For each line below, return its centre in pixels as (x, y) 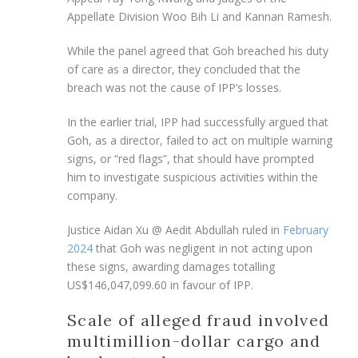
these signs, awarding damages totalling (171, 266)
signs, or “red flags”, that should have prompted (191, 158)
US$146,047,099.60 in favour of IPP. (160, 284)
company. (92, 195)
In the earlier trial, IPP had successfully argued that (198, 121)
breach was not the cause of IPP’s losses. (174, 87)
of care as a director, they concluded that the (184, 69)
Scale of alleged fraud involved (199, 320)
